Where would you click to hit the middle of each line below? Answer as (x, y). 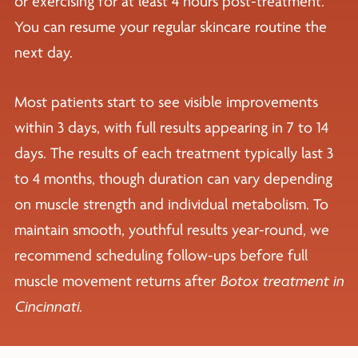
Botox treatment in (281, 281)
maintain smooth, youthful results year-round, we (171, 230)
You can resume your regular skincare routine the (170, 27)
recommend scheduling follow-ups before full (161, 255)
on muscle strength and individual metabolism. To (171, 204)
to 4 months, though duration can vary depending (173, 179)
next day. (43, 52)
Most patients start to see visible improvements (166, 102)
